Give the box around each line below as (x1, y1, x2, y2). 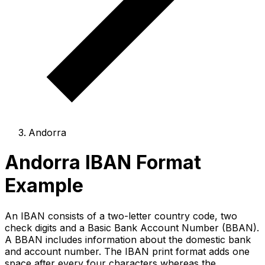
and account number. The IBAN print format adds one (5, 245, 250, 257)
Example (5, 174, 83, 198)
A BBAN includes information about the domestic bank (5, 233, 251, 245)
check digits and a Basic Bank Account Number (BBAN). (5, 221, 259, 234)
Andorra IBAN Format (5, 151, 201, 174)
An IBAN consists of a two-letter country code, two (5, 209, 237, 222)
